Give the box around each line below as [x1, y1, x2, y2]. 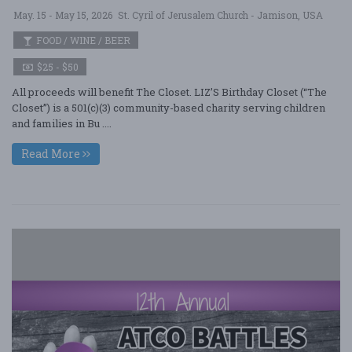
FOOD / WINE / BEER [34, 34, 130, 46]
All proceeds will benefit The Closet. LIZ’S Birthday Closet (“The [12, 85, 327, 99]
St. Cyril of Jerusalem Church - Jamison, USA [118, 9, 323, 21]
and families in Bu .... [12, 116, 112, 130]
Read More [21, 146, 82, 161]
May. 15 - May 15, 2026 [13, 9, 112, 21]
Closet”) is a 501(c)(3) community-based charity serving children [12, 101, 325, 115]
